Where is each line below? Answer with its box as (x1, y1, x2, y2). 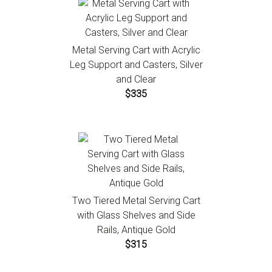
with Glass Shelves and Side (76, 209, 195, 222)
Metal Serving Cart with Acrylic (72, 44, 200, 56)
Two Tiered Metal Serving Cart (72, 195, 200, 207)
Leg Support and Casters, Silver (69, 59, 203, 71)
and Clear (116, 73, 156, 86)
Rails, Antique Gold (97, 224, 175, 236)
